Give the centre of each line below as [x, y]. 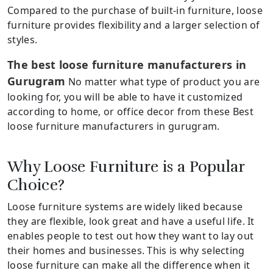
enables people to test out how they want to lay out [131, 236]
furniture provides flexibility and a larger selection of [134, 25]
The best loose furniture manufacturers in [127, 64]
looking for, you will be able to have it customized [125, 97]
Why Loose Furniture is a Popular [126, 166]
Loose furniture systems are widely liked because [125, 206]
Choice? [36, 185]
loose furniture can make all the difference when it [129, 265]
